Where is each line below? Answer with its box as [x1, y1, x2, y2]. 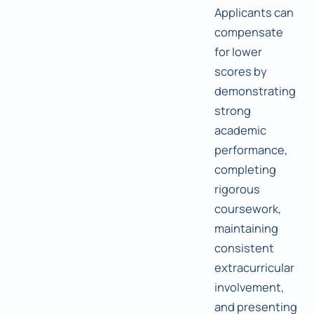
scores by [214, 63, 267, 80]
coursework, [214, 200, 281, 217]
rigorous [214, 181, 260, 198]
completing [214, 161, 276, 178]
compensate [214, 24, 283, 41]
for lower [214, 43, 262, 60]
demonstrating [214, 83, 296, 100]
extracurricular [214, 259, 294, 276]
